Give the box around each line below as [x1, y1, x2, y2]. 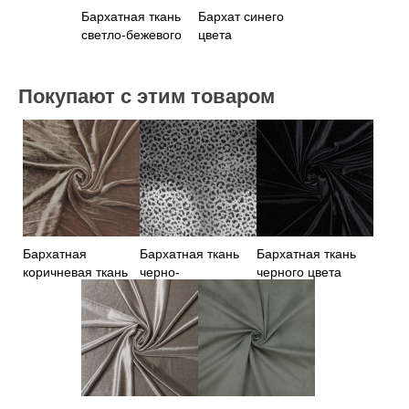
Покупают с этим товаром [18, 85, 275, 109]
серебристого [139, 283, 221, 299]
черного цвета [256, 265, 341, 280]
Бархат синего [197, 9, 284, 25]
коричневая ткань [22, 265, 128, 280]
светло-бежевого [80, 27, 182, 43]
